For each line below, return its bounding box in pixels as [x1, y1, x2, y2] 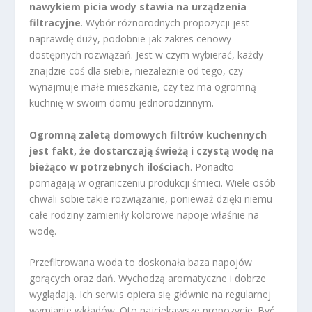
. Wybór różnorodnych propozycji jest [81, 16, 250, 30]
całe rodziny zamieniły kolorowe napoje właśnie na [29, 208, 260, 221]
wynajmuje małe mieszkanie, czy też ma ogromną [29, 80, 257, 94]
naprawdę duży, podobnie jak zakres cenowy [29, 32, 232, 46]
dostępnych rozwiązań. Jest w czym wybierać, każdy [29, 48, 264, 62]
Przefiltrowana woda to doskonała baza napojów [29, 256, 253, 270]
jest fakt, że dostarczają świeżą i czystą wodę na [29, 143, 274, 157]
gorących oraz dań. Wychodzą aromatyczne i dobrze [29, 272, 267, 286]
